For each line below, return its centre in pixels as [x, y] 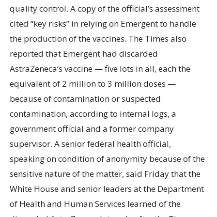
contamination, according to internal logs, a [93, 113]
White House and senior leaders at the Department [107, 188]
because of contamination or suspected [85, 98]
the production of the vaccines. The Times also [98, 38]
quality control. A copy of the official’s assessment [105, 8]
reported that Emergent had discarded [84, 53]
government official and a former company [92, 128]
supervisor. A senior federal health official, [90, 143]
